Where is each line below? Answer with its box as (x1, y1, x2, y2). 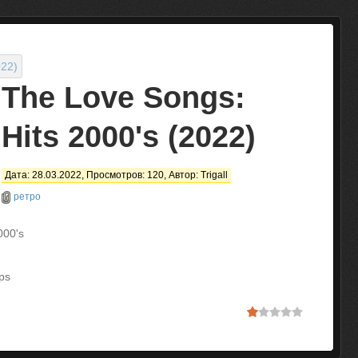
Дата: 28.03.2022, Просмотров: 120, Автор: (5, 169, 201, 181)
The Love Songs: (2, 81, 245, 114)
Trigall (201, 169, 228, 181)
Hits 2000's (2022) (2, 120, 256, 153)
